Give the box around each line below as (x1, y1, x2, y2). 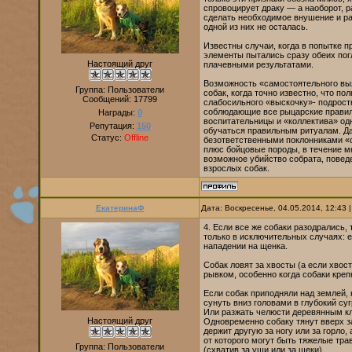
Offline (124, 133, 148, 142)
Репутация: (89, 121, 137, 130)
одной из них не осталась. (203, 22, 308, 31)
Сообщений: (82, 94, 134, 104)
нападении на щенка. (203, 241, 288, 251)
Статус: (91, 133, 124, 142)
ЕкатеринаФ (95, 203, 145, 212)
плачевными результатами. (203, 60, 313, 69)
